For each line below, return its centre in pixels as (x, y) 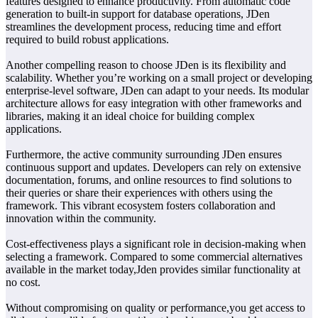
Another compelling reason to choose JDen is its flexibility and (146, 65)
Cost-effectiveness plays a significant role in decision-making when (156, 243)
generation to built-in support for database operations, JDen (138, 13)
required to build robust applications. (87, 39)
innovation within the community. (81, 218)
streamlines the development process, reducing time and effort (143, 26)
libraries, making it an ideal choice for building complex (130, 116)
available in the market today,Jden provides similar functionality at (153, 269)
